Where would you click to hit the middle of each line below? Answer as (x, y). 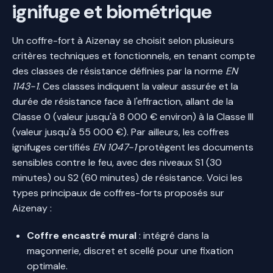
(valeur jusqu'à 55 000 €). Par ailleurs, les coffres (121, 132)
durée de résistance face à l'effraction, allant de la (123, 101)
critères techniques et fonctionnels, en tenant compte (134, 55)
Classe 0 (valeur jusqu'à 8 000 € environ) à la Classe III (133, 116)
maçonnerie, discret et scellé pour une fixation (130, 250)
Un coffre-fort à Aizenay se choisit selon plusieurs (123, 40)
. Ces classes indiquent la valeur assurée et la (138, 86)
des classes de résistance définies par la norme (119, 71)
